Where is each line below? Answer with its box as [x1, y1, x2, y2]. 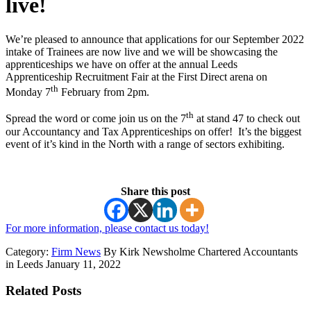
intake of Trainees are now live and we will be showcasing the [6, 45, 278, 58]
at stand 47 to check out [194, 112, 300, 125]
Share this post [121, 185, 190, 197]
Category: [6, 245, 51, 258]
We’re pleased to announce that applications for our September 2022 [6, 33, 304, 45]
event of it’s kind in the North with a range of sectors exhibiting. [6, 137, 285, 150]
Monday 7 [6, 86, 51, 99]
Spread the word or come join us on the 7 [6, 112, 186, 125]
